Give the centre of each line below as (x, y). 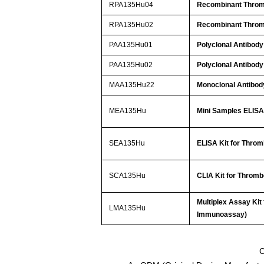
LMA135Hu (128, 208)
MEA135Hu (128, 111)
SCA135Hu (128, 176)
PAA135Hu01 (131, 45)
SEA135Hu (127, 143)
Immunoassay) (222, 215)
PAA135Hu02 (131, 65)
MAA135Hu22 (132, 85)
